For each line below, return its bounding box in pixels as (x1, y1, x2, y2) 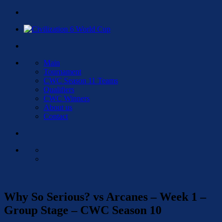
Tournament (44, 67, 81, 76)
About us (44, 103, 72, 111)
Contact (44, 112, 68, 120)
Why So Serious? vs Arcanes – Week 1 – (4, 190, 206, 203)
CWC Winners (44, 94, 90, 103)
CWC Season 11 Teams (44, 76, 118, 85)
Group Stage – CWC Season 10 (4, 203, 162, 217)
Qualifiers (44, 85, 74, 94)
